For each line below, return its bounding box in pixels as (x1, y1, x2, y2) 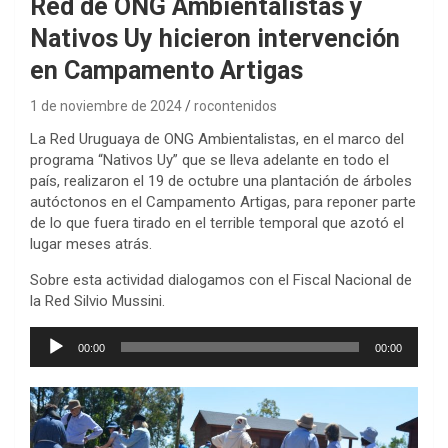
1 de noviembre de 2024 (30, 97, 182, 114)
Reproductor (29, 326, 111, 345)
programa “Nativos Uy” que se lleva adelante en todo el (30, 150, 389, 169)
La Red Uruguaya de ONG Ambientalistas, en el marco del (30, 129, 404, 148)
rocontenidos (194, 97, 277, 114)
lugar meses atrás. (30, 234, 152, 253)
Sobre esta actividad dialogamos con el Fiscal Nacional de (30, 270, 412, 289)
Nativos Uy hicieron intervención (30, 23, 400, 53)
